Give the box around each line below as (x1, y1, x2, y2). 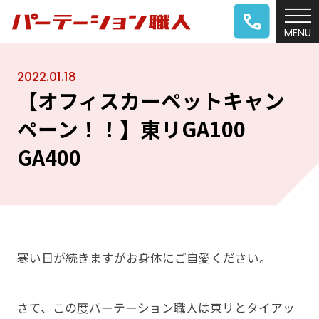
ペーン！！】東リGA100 (16, 113, 266, 143)
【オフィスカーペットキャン (16, 85, 285, 115)
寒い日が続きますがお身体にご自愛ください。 (16, 249, 271, 267)
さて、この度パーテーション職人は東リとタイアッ (16, 299, 295, 317)
